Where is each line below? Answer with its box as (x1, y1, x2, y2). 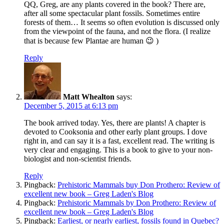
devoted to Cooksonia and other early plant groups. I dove (24, 127, 207, 136)
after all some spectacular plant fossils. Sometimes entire (24, 8, 200, 17)
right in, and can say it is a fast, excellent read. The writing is (24, 136, 214, 145)
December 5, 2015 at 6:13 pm (24, 101, 118, 110)
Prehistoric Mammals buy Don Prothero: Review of (57, 180, 220, 189)
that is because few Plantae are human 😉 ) (24, 36, 158, 45)
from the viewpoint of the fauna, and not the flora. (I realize (24, 26, 210, 35)
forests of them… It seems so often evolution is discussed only (24, 17, 219, 26)
